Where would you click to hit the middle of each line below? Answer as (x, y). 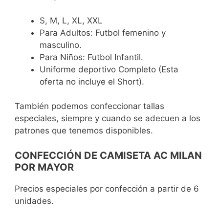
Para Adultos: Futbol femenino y (103, 33)
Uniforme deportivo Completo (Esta (109, 69)
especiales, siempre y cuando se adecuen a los (108, 118)
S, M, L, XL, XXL (71, 20)
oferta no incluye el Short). (92, 81)
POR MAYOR (44, 167)
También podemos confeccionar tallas (89, 106)
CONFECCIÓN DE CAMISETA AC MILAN (108, 155)
